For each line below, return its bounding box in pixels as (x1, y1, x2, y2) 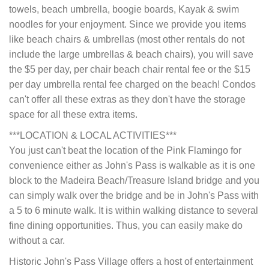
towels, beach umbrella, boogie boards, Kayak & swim (9, 4, 239, 15)
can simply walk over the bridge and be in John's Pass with (9, 190, 259, 201)
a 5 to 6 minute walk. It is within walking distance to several (9, 205, 258, 216)
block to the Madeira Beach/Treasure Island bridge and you (9, 175, 259, 186)
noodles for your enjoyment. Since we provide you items (9, 19, 246, 30)
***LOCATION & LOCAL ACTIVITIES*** (9, 130, 177, 141)
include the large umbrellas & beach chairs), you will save (9, 49, 253, 60)
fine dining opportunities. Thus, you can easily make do (9, 220, 243, 231)
